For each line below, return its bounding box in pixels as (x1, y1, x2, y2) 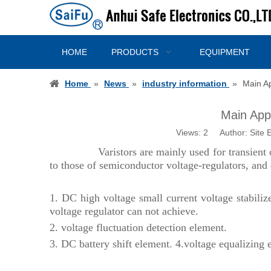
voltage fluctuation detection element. (58, 221, 227, 233)
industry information (142, 78, 227, 88)
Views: (175, 127, 203, 137)
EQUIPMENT (200, 47, 250, 57)
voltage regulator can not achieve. (50, 204, 201, 217)
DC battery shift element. (58, 237, 175, 250)
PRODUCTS (111, 47, 158, 57)
